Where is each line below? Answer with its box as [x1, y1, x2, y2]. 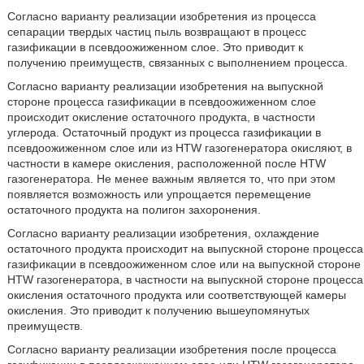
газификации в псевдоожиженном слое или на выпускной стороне [6, 258, 361, 271]
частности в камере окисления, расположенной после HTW [6, 157, 326, 170]
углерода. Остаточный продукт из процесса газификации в [6, 126, 321, 139]
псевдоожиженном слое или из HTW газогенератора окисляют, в [6, 141, 352, 154]
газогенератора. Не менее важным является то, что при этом [6, 172, 336, 185]
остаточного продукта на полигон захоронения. [6, 203, 261, 216]
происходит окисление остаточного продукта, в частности [6, 110, 315, 123]
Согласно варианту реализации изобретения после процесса [6, 343, 336, 356]
